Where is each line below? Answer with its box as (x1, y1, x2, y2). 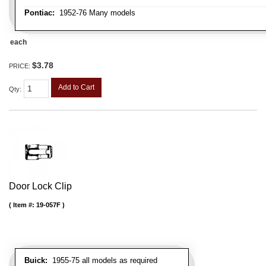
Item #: (13, 201, 36, 208)
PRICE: (9, 62, 32, 70)
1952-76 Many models (55, 8, 135, 18)
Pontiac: (24, 8, 55, 18)
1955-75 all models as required (47, 256, 157, 265)
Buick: (24, 256, 47, 265)
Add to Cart (58, 83, 94, 92)
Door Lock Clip (9, 181, 72, 191)
